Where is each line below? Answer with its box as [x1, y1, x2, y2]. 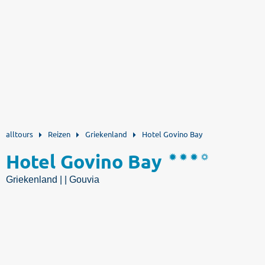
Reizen [48, 129, 70, 139]
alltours [6, 129, 33, 139]
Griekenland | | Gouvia [6, 174, 99, 185]
